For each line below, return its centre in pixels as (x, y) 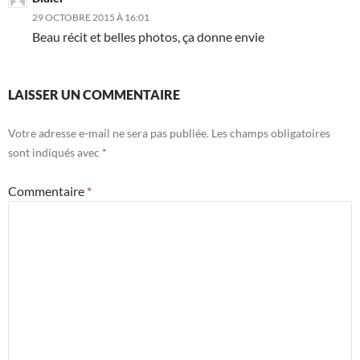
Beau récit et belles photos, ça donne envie (148, 37)
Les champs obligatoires (271, 133)
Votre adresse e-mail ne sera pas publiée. (108, 133)
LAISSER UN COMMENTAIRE (94, 95)
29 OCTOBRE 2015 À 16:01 (91, 18)
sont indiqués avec (55, 153)
